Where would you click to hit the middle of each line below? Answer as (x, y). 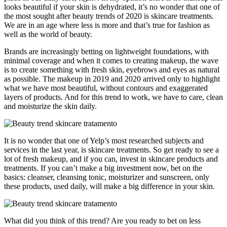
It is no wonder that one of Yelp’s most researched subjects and (104, 140)
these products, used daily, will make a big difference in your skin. (109, 186)
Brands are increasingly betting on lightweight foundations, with (106, 51)
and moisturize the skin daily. (50, 106)
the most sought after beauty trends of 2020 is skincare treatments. (109, 16)
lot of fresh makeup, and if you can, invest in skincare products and (111, 159)
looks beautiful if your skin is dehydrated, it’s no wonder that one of (112, 7)
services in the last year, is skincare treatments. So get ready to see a (111, 149)
